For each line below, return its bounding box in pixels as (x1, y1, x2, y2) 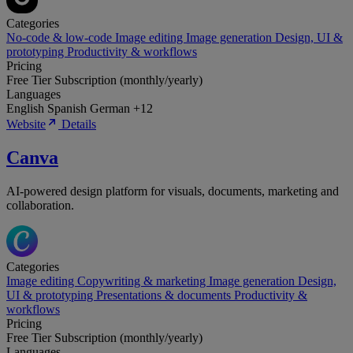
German (90, 102, 133, 116)
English (6, 102, 47, 116)
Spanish (47, 102, 90, 116)
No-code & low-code (6, 31, 115, 45)
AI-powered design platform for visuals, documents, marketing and (6, 184, 339, 199)
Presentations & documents (96, 288, 234, 303)
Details (61, 117, 96, 132)
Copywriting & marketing (77, 274, 209, 288)
